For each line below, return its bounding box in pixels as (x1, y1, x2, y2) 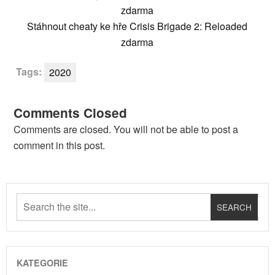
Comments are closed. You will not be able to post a (14, 122, 238, 137)
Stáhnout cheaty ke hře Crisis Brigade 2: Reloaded (27, 19, 248, 34)
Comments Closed (14, 104, 127, 122)
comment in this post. (14, 138, 105, 153)
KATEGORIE (17, 256, 68, 269)
